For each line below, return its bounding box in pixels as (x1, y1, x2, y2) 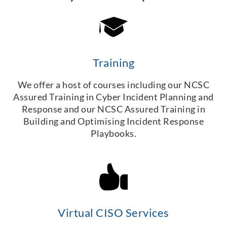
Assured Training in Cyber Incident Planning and (13, 91, 214, 103)
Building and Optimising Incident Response (23, 116, 204, 127)
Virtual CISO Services (58, 206, 169, 220)
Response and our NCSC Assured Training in (21, 103, 206, 115)
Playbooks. (91, 128, 136, 139)
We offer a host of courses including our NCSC (17, 79, 210, 91)
